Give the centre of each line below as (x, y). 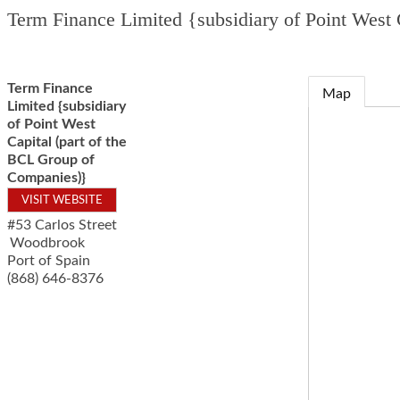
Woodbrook (47, 243)
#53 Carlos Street (62, 225)
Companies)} (46, 178)
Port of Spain (49, 261)
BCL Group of (51, 160)
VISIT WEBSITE (62, 200)
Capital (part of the (67, 142)
